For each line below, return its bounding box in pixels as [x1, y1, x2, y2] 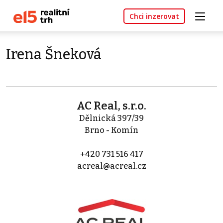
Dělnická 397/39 [79, 113, 144, 123]
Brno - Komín [85, 125, 138, 135]
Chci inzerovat [129, 11, 179, 21]
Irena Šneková [6, 46, 102, 64]
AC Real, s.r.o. [77, 99, 146, 113]
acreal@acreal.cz [77, 161, 146, 171]
